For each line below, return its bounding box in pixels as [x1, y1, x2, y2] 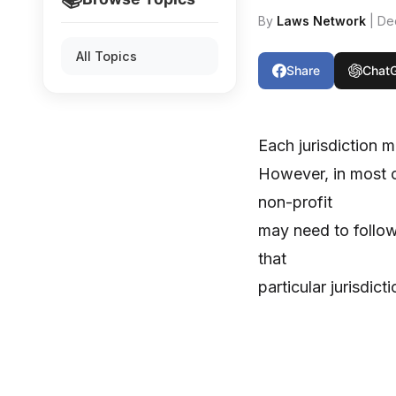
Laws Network [277, 13, 366, 28]
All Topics [76, 49, 137, 64]
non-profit [258, 193, 332, 211]
